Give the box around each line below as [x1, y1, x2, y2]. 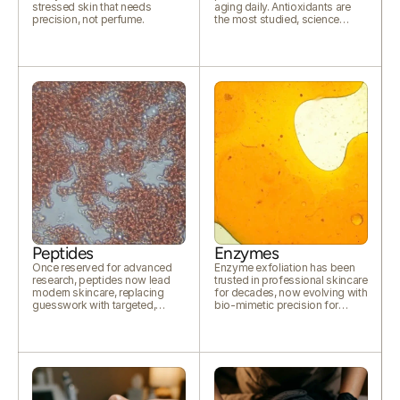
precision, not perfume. [32, 12, 145, 26]
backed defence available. [214, 25, 343, 38]
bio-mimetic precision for [214, 298, 338, 312]
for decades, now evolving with [214, 286, 368, 299]
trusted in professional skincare [214, 273, 368, 287]
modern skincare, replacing [32, 286, 164, 299]
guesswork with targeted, [32, 298, 156, 312]
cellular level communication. [32, 311, 172, 324]
